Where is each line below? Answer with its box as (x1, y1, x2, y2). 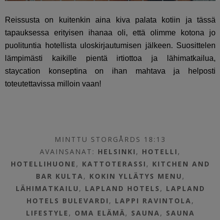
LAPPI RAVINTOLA (114, 195, 192, 205)
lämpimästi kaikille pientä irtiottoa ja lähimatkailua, (5, 54, 216, 62)
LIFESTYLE (26, 208, 69, 218)
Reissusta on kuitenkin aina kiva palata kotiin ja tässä (5, 15, 216, 24)
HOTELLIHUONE (10, 159, 76, 168)
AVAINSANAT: (40, 146, 98, 156)
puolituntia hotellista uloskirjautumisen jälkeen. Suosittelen (5, 41, 216, 50)
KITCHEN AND (152, 159, 210, 168)
